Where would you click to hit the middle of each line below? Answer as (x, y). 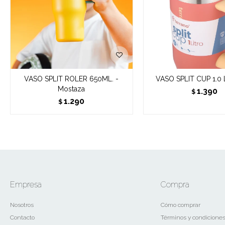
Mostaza (72, 89)
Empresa (26, 184)
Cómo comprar (180, 205)
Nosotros (22, 205)
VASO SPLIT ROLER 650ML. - (72, 79)
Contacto (22, 217)
